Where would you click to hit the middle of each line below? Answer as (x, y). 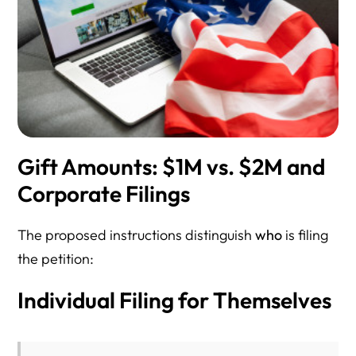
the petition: (56, 259)
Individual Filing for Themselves (175, 300)
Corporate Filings (104, 194)
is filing (306, 235)
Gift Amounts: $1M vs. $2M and (172, 167)
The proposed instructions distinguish (137, 235)
